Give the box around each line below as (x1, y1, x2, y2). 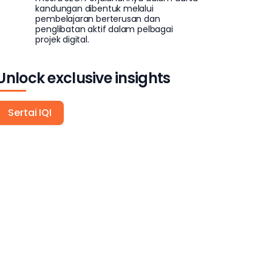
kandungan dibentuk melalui (35, 2, 154, 15)
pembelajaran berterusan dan (35, 13, 160, 25)
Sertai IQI (8, 106, 52, 120)
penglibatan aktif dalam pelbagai (35, 23, 173, 36)
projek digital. (35, 33, 89, 46)
